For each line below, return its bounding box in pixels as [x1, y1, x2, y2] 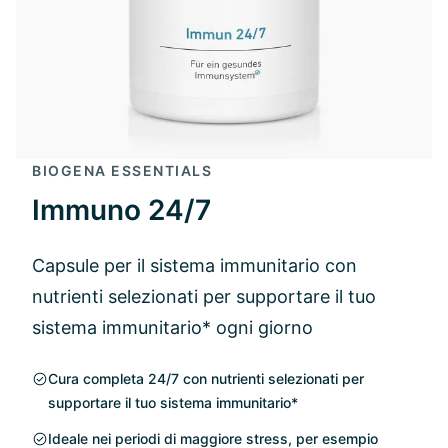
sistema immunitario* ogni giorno [32, 317, 313, 338]
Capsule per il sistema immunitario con [32, 255, 357, 276]
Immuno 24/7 [32, 193, 211, 227]
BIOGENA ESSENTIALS [32, 162, 212, 179]
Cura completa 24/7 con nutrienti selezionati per [48, 370, 364, 387]
